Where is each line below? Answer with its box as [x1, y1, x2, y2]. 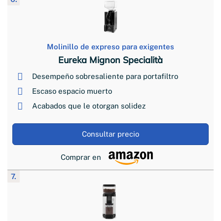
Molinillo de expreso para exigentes [47, 42, 174, 51]
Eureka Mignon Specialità [58, 54, 163, 66]
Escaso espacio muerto [32, 86, 112, 95]
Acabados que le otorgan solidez [32, 101, 146, 110]
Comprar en [61, 152, 101, 161]
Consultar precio [82, 129, 139, 138]
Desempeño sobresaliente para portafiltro [32, 72, 178, 80]
